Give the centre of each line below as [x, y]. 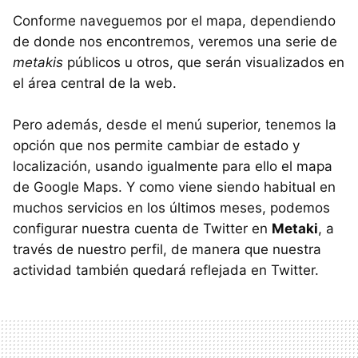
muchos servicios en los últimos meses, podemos [171, 207]
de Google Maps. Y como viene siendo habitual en [174, 187]
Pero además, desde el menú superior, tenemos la [175, 124]
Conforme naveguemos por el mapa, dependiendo [174, 20]
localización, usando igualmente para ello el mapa [173, 166]
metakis [38, 62]
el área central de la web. [95, 83]
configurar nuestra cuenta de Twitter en [142, 228]
